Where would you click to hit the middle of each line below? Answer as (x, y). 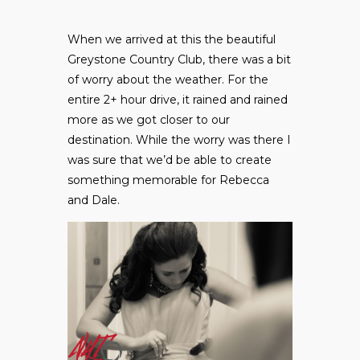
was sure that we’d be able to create (170, 160)
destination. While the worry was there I (179, 140)
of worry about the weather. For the (168, 80)
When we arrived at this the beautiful (172, 40)
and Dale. (94, 200)
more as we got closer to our (149, 120)
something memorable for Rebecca (168, 180)
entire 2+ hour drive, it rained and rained (178, 100)
